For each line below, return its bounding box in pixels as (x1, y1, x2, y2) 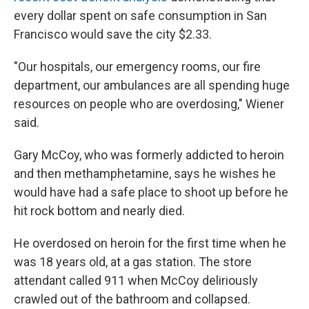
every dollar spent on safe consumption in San (14, 8, 267, 23)
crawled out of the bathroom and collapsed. (14, 292, 250, 306)
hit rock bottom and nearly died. (14, 203, 185, 218)
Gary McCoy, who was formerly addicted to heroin (14, 148, 284, 162)
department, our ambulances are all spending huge (14, 78, 290, 92)
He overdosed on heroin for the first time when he (14, 236, 286, 250)
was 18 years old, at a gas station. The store (14, 255, 252, 269)
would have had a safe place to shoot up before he (14, 185, 288, 199)
